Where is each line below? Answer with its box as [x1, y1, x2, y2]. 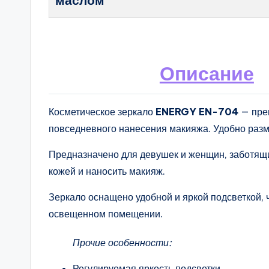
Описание [159, 61, 254, 85]
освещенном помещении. [49, 208, 163, 220]
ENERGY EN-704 [156, 106, 238, 118]
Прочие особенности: [73, 237, 172, 249]
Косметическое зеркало [49, 106, 156, 118]
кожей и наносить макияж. [49, 165, 165, 178]
